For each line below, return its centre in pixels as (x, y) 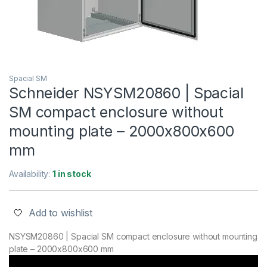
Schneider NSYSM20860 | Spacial (126, 93)
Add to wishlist (60, 213)
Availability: (31, 174)
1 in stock (72, 174)
